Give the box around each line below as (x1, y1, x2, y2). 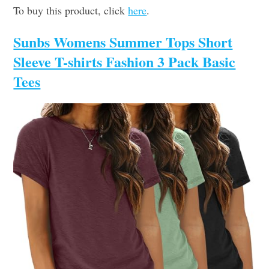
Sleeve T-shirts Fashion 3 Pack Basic (13, 50, 236, 72)
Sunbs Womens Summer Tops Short (13, 31, 233, 52)
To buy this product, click (13, 2, 128, 17)
